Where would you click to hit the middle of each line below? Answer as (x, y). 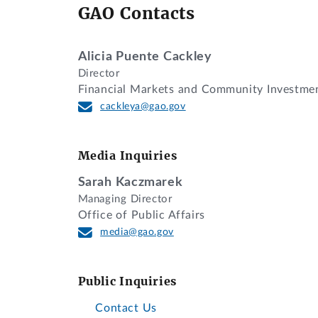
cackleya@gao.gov (143, 106)
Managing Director (125, 199)
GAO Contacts (136, 13)
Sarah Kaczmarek (130, 182)
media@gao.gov (137, 232)
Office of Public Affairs (141, 215)
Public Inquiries (127, 281)
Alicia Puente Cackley (145, 56)
